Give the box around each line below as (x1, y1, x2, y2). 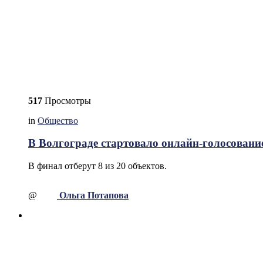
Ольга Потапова (59, 190, 129, 200)
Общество (38, 115, 78, 126)
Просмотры (42, 95, 91, 106)
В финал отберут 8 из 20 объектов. (28, 160, 167, 171)
